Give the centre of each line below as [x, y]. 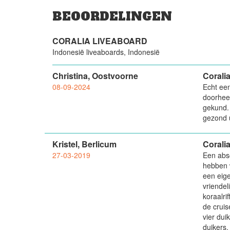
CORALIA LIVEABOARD [100, 41]
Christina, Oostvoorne [95, 76]
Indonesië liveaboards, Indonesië [106, 52]
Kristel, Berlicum [84, 144]
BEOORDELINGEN [112, 16]
